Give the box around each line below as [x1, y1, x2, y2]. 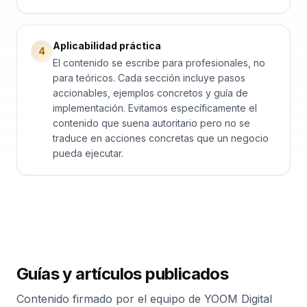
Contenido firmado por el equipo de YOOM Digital [16, 292, 272, 306]
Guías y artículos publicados [16, 264, 229, 284]
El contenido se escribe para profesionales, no [53, 57, 265, 69]
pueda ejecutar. [53, 147, 123, 159]
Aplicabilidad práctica [53, 40, 161, 51]
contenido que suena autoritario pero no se [53, 117, 250, 129]
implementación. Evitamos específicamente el [53, 102, 257, 114]
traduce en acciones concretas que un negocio [53, 132, 269, 144]
